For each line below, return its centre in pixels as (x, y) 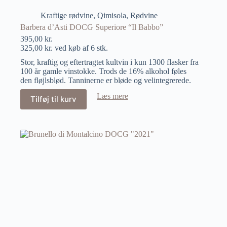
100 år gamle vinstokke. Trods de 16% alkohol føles (103, 71)
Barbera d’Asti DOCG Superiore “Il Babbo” (92, 27)
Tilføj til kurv (53, 99)
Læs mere (112, 96)
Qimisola (112, 15)
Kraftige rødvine (67, 15)
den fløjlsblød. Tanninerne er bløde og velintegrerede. (106, 80)
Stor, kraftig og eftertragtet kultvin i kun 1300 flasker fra (109, 62)
